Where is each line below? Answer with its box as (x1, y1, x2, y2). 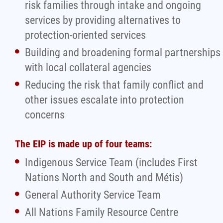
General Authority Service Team (25, 189, 161, 201)
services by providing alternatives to (25, 14, 181, 26)
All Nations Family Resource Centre (25, 206, 178, 219)
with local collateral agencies (25, 61, 151, 74)
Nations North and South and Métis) (25, 171, 183, 184)
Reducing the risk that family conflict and (25, 79, 204, 91)
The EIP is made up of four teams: (15, 138, 152, 150)
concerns (25, 109, 65, 121)
